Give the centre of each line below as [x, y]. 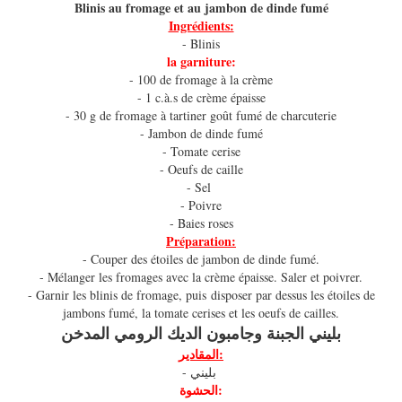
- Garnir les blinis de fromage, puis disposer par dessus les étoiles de [201, 295]
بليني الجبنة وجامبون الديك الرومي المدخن [201, 333]
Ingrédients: [201, 26]
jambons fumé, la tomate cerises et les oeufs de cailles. [201, 313]
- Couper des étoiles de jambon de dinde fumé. [201, 259]
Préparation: [201, 241]
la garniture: [201, 62]
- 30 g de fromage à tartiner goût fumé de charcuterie [201, 116]
